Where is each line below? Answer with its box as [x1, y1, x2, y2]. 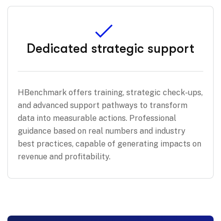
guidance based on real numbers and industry [18, 126, 185, 136]
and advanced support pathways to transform [18, 100, 187, 110]
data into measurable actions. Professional [18, 113, 176, 123]
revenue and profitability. [18, 151, 110, 161]
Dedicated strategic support [27, 41, 194, 56]
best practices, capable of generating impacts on [18, 139, 201, 148]
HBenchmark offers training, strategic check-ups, [18, 87, 203, 97]
